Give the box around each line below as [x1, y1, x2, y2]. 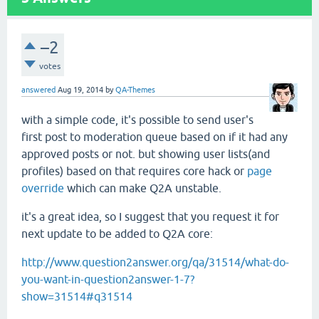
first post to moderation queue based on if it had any [21, 130, 288, 143]
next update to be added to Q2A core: [21, 226, 213, 240]
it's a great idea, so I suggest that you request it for [21, 209, 279, 223]
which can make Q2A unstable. [64, 181, 221, 194]
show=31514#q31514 [21, 289, 132, 303]
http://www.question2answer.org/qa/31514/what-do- [21, 255, 289, 268]
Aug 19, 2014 [58, 85, 103, 94]
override [21, 181, 64, 194]
